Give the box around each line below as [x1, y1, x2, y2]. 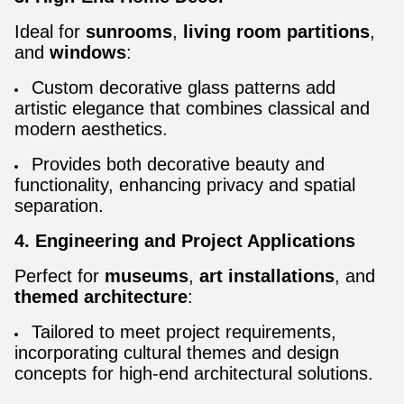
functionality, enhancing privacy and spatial [14, 175, 355, 195]
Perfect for [14, 266, 105, 286]
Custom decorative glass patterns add [32, 78, 335, 97]
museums [105, 266, 188, 286]
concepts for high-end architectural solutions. [14, 363, 373, 383]
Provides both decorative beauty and [32, 154, 325, 174]
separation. [14, 196, 104, 216]
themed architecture [14, 287, 188, 307]
